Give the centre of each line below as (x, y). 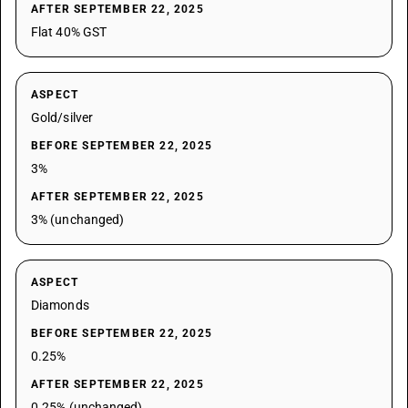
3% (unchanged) (78, 219)
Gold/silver (62, 117)
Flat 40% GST (69, 32)
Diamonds (60, 305)
